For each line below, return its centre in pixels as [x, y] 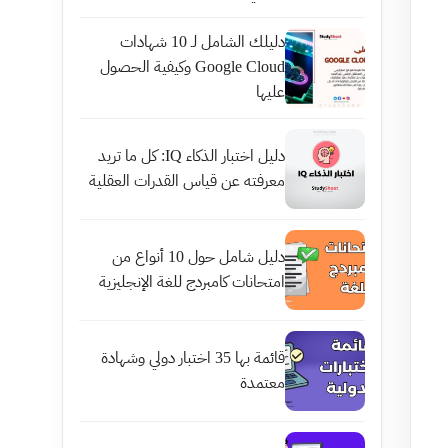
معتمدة [262, 382]
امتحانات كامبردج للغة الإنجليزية [192, 281]
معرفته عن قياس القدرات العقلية [187, 180]
